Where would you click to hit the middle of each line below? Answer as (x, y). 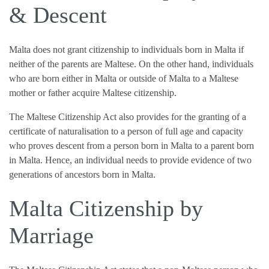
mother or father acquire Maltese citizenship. (93, 92)
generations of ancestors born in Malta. (82, 174)
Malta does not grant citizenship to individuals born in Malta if (126, 49)
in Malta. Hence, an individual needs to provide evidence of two (130, 160)
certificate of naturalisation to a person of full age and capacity (126, 131)
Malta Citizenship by (106, 209)
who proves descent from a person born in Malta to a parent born (131, 145)
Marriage (51, 236)
